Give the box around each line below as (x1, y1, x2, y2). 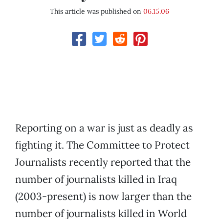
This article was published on (50, 7, 143, 16)
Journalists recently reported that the (15, 155, 191, 169)
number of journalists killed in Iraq (15, 173, 177, 186)
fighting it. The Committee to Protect (15, 138, 190, 152)
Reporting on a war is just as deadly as (15, 121, 193, 135)
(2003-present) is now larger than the (15, 190, 192, 203)
